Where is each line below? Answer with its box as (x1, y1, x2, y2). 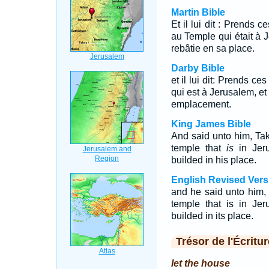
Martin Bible (171, 7, 225, 17)
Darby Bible (171, 63, 225, 73)
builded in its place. (171, 211, 253, 221)
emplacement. (171, 99, 231, 109)
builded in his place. (171, 155, 256, 165)
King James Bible (171, 119, 251, 129)
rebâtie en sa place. (171, 43, 255, 53)
